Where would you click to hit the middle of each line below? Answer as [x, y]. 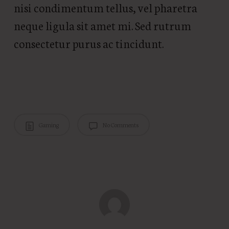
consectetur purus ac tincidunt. [88, 43]
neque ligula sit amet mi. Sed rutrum [102, 25]
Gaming [48, 124]
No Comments [120, 124]
